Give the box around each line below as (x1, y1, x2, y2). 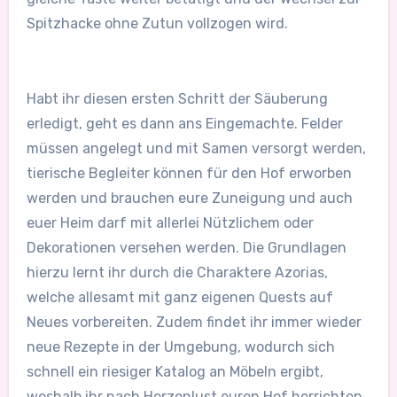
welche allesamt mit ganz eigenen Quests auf (26, 289, 333, 307)
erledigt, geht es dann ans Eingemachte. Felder (26, 115, 343, 133)
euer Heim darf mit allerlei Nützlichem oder (26, 214, 314, 232)
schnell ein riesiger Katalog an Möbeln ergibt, (26, 363, 323, 381)
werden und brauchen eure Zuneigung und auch (26, 190, 353, 207)
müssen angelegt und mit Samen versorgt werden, (26, 140, 366, 158)
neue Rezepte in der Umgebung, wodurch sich (26, 339, 335, 356)
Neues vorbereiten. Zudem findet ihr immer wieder (26, 314, 362, 331)
